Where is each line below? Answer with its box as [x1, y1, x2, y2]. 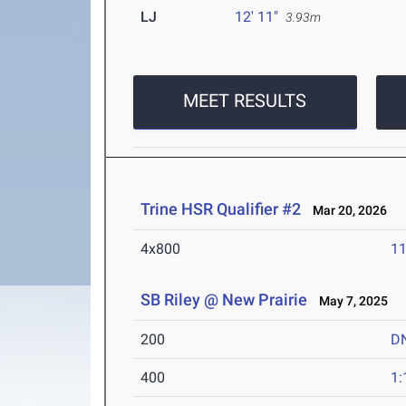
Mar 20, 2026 [304, 203, 388, 218]
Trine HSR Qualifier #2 [140, 199, 302, 219]
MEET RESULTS [183, 90, 307, 112]
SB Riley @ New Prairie [140, 290, 308, 310]
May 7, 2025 [311, 294, 389, 309]
